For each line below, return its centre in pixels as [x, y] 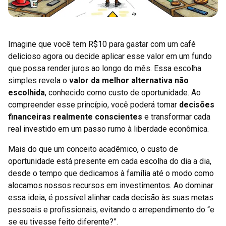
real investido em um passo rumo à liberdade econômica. [108, 129]
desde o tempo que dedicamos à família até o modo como [111, 173]
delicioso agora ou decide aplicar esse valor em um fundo [110, 56]
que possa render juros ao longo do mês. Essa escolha [105, 68]
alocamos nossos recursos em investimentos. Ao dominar [111, 185]
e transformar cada [176, 117]
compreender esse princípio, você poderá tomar [94, 105]
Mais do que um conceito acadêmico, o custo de [93, 149]
